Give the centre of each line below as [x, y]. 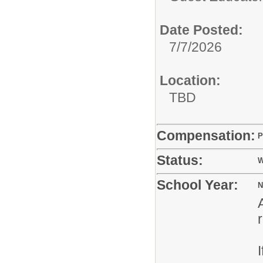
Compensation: [206, 135]
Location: [190, 80]
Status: [180, 160]
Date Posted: [201, 30]
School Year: [198, 185]
